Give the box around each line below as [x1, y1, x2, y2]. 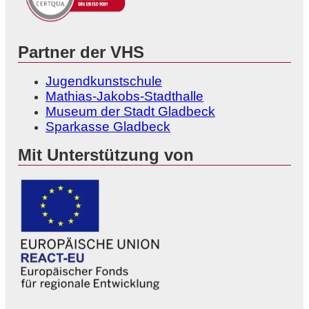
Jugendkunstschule [46, 74, 162, 89]
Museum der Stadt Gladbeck [46, 104, 215, 119]
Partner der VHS [18, 43, 144, 62]
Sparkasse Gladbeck [46, 119, 170, 134]
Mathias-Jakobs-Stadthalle [46, 89, 203, 104]
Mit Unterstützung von [18, 146, 194, 165]
